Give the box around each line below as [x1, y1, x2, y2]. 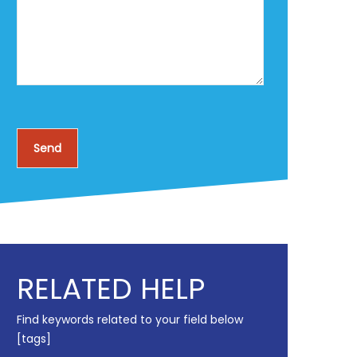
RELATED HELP [17, 269, 205, 309]
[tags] [17, 331, 51, 347]
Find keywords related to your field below [17, 312, 243, 328]
